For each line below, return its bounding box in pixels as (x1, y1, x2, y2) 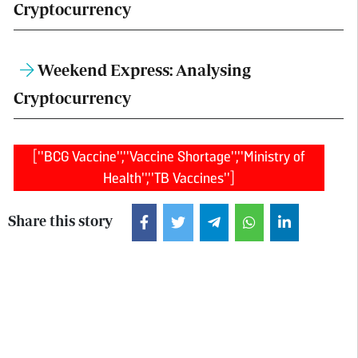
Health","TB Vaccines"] (103, 169, 235, 188)
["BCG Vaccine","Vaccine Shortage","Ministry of (33, 148, 305, 166)
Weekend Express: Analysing (37, 61, 251, 80)
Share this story (7, 213, 113, 230)
